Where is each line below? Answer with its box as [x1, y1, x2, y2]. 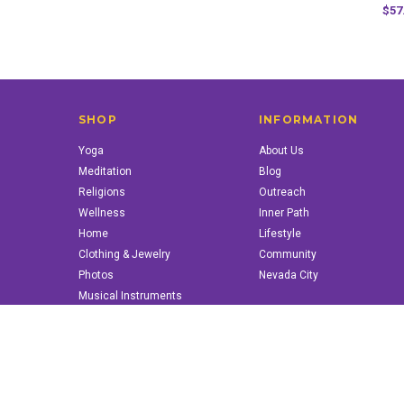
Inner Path [259, 207, 309, 219]
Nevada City [259, 269, 318, 281]
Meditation [78, 165, 132, 178]
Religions [78, 186, 125, 198]
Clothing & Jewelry [78, 248, 170, 261]
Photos [78, 269, 114, 281]
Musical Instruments [78, 289, 182, 302]
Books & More [78, 310, 147, 323]
